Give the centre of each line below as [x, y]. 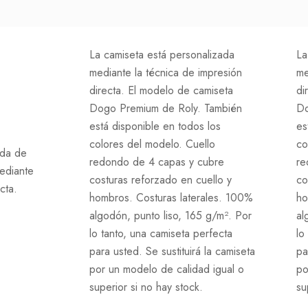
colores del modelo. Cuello [152, 144]
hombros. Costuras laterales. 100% [171, 198]
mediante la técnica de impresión [166, 73]
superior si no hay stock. [146, 287]
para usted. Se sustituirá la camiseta [172, 251]
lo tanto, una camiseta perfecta [161, 233]
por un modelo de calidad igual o [167, 269]
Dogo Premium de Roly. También [166, 108]
